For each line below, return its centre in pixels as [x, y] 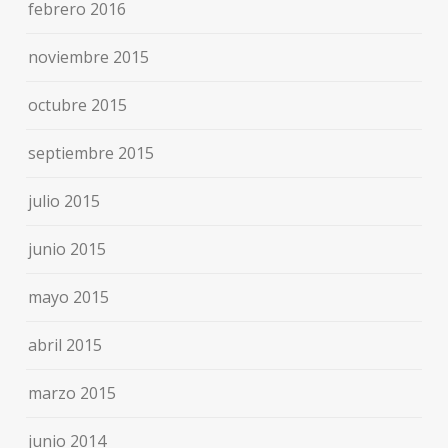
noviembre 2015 [89, 56]
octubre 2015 [78, 104]
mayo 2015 [69, 296]
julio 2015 [64, 200]
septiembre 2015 [91, 152]
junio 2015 [67, 248]
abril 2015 [65, 344]
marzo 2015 [72, 392]
